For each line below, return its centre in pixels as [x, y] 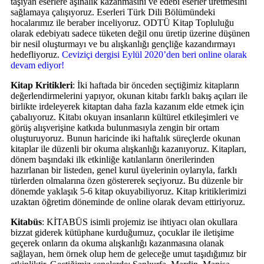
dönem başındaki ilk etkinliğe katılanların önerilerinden [113, 159]
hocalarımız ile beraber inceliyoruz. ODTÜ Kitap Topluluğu [122, 22]
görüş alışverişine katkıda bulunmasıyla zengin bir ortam [115, 127]
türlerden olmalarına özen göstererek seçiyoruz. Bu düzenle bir [127, 180]
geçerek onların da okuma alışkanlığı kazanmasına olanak [117, 243]
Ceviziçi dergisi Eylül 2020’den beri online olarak [154, 54]
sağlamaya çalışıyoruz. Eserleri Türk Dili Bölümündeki [113, 12]
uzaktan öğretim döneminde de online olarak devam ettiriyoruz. [128, 202]
